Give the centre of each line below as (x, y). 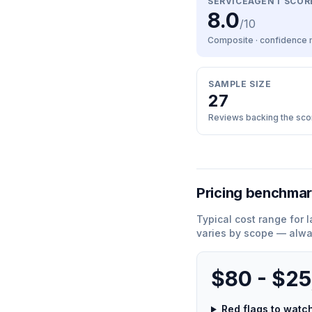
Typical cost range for (251, 219)
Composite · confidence (258, 40)
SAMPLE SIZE (240, 84)
